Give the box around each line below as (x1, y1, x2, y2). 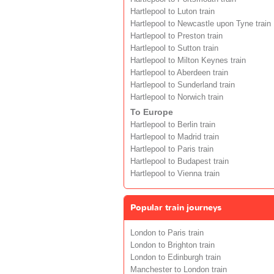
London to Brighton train (130, 240, 215, 250)
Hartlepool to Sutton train (130, 43, 218, 53)
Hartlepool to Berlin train (130, 120, 215, 129)
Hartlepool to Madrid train (130, 132, 219, 141)
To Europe (130, 106, 173, 117)
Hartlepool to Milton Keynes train (130, 56, 246, 65)
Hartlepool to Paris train (130, 144, 213, 154)
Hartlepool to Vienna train (130, 169, 220, 178)
